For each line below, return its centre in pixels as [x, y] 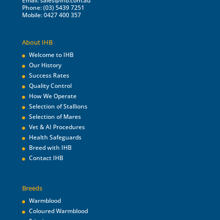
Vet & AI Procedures [57, 127]
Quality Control [50, 86]
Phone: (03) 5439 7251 [53, 7]
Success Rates [49, 76]
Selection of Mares [55, 117]
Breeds [32, 188]
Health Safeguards [55, 137]
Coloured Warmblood [58, 211]
